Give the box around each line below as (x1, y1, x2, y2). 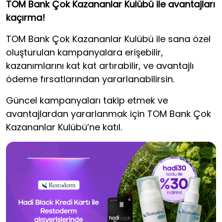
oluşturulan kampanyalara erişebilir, (6, 46, 163, 58)
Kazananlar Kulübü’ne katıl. (6, 121, 122, 133)
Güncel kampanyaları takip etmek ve (6, 94, 168, 107)
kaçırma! (6, 11, 45, 24)
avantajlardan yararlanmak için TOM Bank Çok (6, 108, 211, 120)
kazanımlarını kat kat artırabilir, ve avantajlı (6, 59, 194, 72)
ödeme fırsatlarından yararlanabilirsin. (6, 73, 174, 85)
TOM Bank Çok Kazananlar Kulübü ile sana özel (6, 33, 211, 45)
